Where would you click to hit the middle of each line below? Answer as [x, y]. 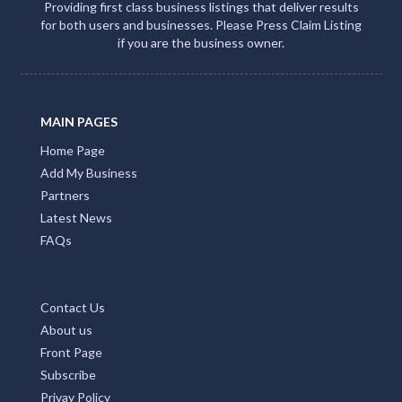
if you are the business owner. [201, 43]
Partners [65, 195]
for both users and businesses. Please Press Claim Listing [201, 25]
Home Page [73, 150]
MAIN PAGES [79, 122]
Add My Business [89, 173]
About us [66, 330]
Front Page [71, 352]
